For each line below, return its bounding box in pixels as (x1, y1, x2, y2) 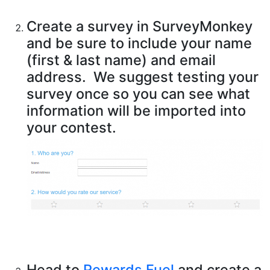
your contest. (27, 118, 116, 136)
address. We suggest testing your (27, 67, 259, 86)
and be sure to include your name (27, 34, 252, 52)
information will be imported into (27, 101, 246, 119)
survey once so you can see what (27, 84, 250, 102)
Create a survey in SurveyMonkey (27, 17, 253, 35)
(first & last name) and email (27, 51, 216, 69)
